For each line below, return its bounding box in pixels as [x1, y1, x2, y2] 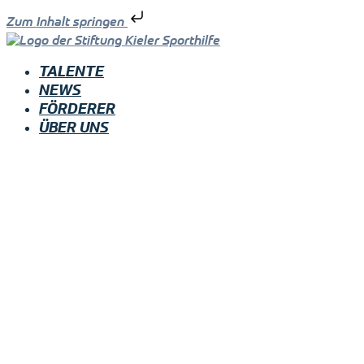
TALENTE [39, 63, 104, 80]
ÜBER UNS [39, 119, 109, 136]
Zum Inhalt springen [6, 13, 128, 29]
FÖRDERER [39, 100, 115, 118]
